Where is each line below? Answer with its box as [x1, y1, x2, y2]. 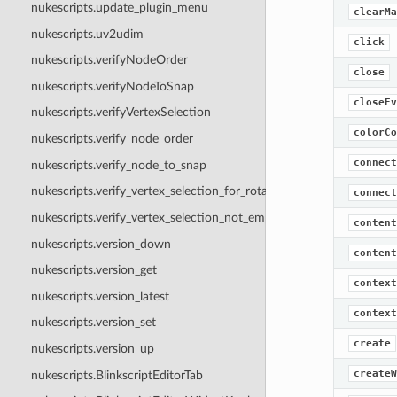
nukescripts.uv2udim [30, 27, 144, 41]
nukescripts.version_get [30, 263, 157, 277]
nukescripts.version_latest [30, 289, 169, 303]
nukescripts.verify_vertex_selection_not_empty [30, 210, 283, 224]
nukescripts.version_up [30, 342, 154, 355]
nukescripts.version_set [30, 315, 156, 330]
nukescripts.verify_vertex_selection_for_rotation [30, 184, 290, 198]
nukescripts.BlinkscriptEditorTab [30, 368, 203, 382]
